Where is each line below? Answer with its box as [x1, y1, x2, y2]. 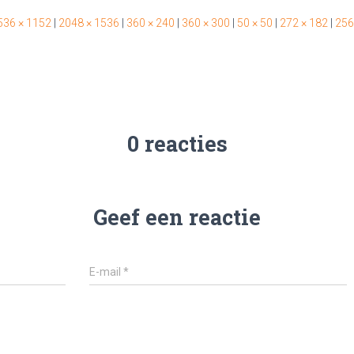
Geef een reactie [93, 203, 261, 231]
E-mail [89, 265, 124, 278]
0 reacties [126, 130, 228, 157]
